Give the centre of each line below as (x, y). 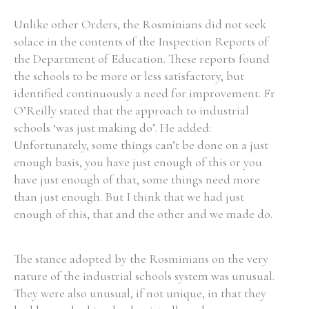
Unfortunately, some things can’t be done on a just (141, 145)
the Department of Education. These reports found (142, 59)
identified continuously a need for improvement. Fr (144, 93)
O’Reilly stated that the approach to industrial (131, 110)
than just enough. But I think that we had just (129, 197)
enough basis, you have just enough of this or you (138, 162)
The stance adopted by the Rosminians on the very (141, 259)
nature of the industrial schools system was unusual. (144, 276)
